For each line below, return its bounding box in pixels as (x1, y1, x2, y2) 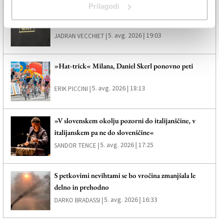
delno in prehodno (54, 182, 109, 192)
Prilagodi (88, 1, 120, 10)
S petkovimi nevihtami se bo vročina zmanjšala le (54, 170, 196, 180)
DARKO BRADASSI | (54, 196, 103, 204)
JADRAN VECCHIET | (54, 32, 107, 41)
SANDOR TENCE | (54, 141, 99, 150)
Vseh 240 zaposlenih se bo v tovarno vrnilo (54, 6, 178, 16)
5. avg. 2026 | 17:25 (100, 140, 153, 149)
